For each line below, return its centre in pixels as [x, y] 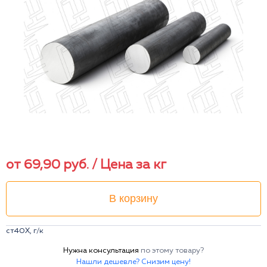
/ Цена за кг [129, 165]
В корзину [133, 198]
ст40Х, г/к [25, 231]
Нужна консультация [102, 250]
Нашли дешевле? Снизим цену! [133, 262]
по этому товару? [172, 250]
